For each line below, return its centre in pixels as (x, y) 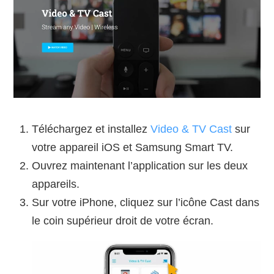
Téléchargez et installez (91, 129)
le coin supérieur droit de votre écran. (123, 220)
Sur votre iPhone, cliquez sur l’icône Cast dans (146, 202)
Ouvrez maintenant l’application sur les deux (140, 165)
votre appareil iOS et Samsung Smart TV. (133, 147)
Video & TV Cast (191, 129)
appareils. (56, 184)
